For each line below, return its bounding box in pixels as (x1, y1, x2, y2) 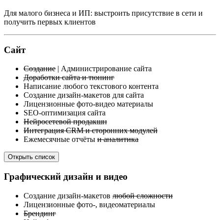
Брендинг (24, 209, 56, 218)
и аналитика (97, 135, 138, 144)
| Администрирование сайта (55, 64, 152, 73)
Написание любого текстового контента (24, 82, 159, 91)
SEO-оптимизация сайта (24, 109, 106, 117)
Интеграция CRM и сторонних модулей (24, 126, 158, 135)
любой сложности (112, 191, 173, 200)
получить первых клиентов (4, 17, 96, 26)
